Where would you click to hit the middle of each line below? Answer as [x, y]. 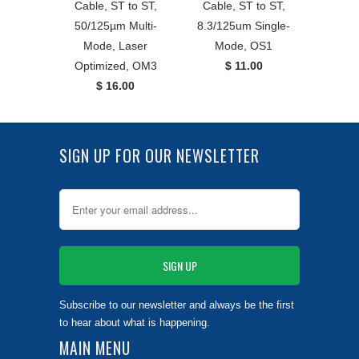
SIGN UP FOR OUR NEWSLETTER [159, 156]
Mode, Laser [115, 46]
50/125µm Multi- [115, 26]
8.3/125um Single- [244, 26]
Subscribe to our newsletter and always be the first [177, 305]
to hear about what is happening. [135, 322]
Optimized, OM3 [115, 66]
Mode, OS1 [244, 46]
